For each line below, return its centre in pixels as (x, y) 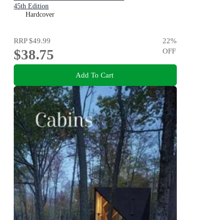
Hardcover (40, 14)
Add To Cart (94, 75)
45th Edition (31, 6)
